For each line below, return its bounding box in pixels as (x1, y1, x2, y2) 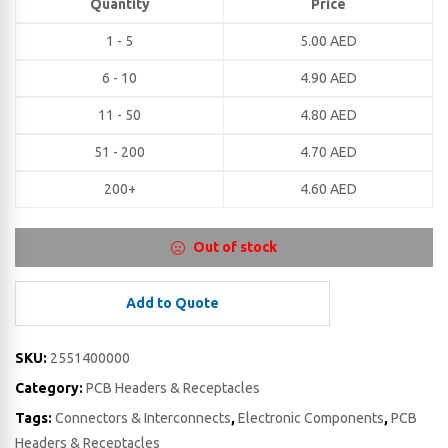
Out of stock (192, 239, 277, 255)
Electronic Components (238, 410, 384, 426)
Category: (15, 380, 86, 396)
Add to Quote (126, 295, 219, 311)
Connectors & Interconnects (55, 410, 231, 426)
